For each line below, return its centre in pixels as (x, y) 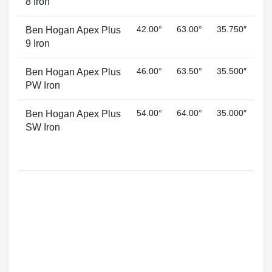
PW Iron (43, 85)
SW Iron (43, 127)
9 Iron (38, 43)
